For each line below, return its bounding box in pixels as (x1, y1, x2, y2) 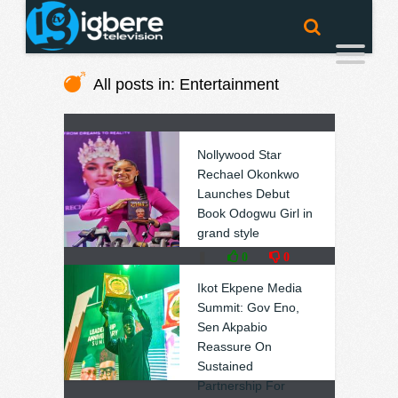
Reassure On (196, 339, 272, 354)
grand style (196, 226, 259, 240)
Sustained (196, 359, 253, 373)
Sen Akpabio (196, 320, 267, 334)
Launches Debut (196, 187, 290, 201)
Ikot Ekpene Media (196, 281, 302, 295)
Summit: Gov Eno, (196, 300, 299, 314)
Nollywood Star (196, 147, 282, 162)
